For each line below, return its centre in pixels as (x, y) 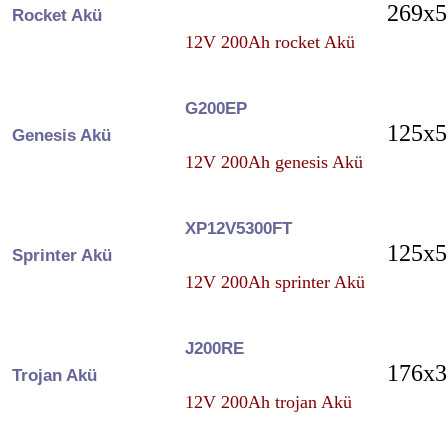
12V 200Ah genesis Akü (273, 161)
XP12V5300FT (238, 228)
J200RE (214, 348)
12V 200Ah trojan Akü (268, 401)
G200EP (215, 108)
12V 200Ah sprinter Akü (274, 281)
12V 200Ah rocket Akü (269, 41)
